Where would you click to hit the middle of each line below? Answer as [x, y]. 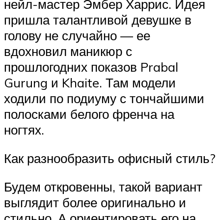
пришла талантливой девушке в [98, 20]
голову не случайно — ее [77, 36]
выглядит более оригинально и [95, 202]
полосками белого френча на [89, 114]
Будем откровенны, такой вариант [103, 186]
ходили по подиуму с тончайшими [104, 98]
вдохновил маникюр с [68, 51]
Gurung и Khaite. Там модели [90, 83]
